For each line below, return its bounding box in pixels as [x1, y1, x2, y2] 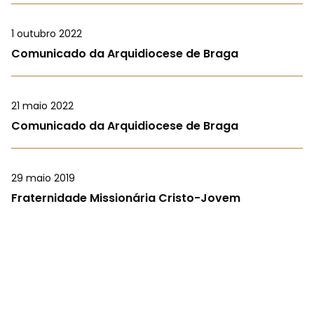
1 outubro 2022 [11, 27, 82, 41]
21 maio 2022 [11, 99, 74, 114]
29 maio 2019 [11, 171, 75, 186]
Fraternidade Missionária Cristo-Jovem [11, 190, 240, 207]
